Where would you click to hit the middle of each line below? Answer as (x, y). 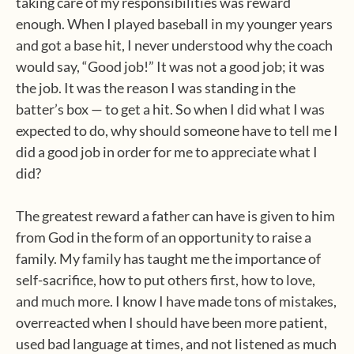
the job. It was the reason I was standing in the (156, 88)
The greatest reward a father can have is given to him (175, 216)
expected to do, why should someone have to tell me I (177, 130)
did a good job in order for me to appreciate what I (167, 152)
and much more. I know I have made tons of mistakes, (176, 301)
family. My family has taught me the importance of (168, 258)
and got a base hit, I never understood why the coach (174, 45)
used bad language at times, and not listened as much (176, 344)
